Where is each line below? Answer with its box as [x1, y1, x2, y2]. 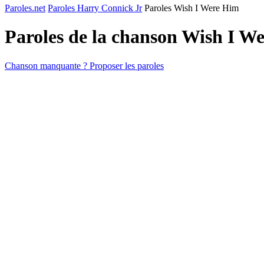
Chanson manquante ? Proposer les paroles [5, 60, 164, 71]
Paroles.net [5, 3, 45, 13]
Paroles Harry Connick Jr [48, 3, 142, 13]
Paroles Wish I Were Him [144, 3, 239, 13]
